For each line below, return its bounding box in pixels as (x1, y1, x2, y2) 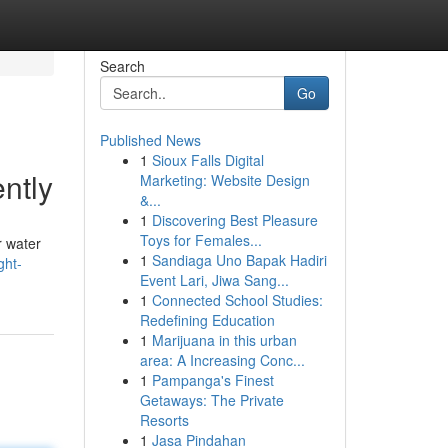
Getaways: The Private (139, 390, 284, 410)
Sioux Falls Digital (151, 150, 264, 170)
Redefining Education (139, 310, 275, 330)
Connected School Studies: (151, 290, 323, 310)
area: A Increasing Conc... (139, 350, 305, 370)
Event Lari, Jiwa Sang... (139, 270, 289, 290)
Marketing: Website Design (139, 170, 310, 190)
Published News (99, 130, 201, 150)
